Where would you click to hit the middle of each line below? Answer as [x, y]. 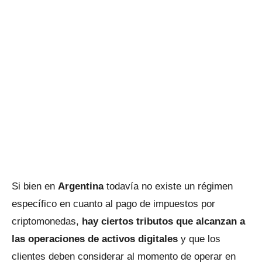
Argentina [82, 186]
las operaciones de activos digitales [95, 239]
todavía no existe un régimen [170, 186]
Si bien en [35, 186]
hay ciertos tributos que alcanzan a [163, 221]
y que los [199, 239]
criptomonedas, [47, 221]
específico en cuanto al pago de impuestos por [113, 204]
